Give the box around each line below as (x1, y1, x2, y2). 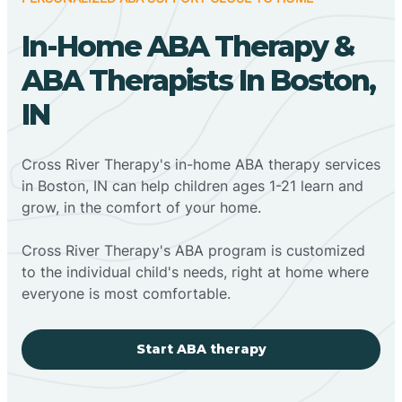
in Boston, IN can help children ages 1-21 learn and (22, 176, 363, 195)
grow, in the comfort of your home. (22, 197, 261, 216)
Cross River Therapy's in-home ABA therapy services (22, 154, 380, 173)
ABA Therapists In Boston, (22, 62, 375, 98)
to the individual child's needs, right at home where (22, 262, 369, 281)
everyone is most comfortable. (22, 284, 231, 302)
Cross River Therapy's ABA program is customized (22, 240, 365, 259)
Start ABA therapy (135, 340, 267, 357)
